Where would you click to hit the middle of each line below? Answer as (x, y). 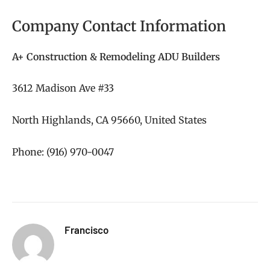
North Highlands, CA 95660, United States (109, 120)
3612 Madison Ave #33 (63, 88)
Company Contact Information (119, 26)
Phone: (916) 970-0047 (63, 152)
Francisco (86, 230)
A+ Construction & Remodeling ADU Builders (116, 56)
